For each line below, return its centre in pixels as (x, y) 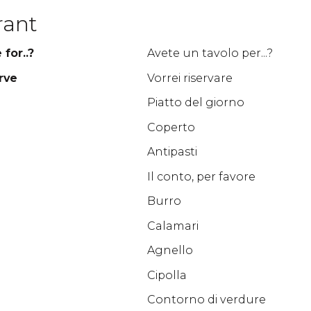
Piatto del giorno (195, 102)
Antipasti (172, 152)
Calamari (173, 226)
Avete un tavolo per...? (210, 53)
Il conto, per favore (201, 176)
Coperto (171, 127)
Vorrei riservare (190, 78)
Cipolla (167, 275)
